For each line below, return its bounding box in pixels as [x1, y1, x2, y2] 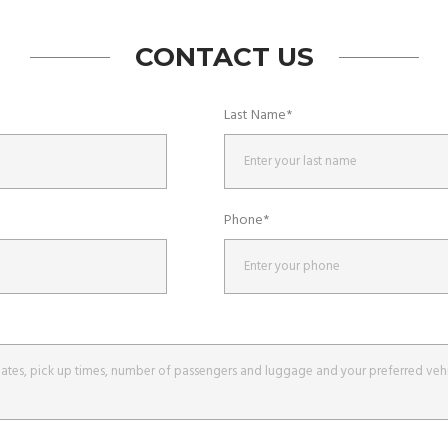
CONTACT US [134, 41, 314, 74]
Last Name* [223, 104, 292, 128]
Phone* [223, 209, 269, 233]
